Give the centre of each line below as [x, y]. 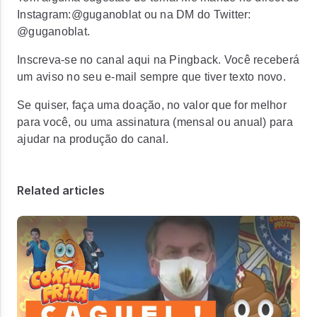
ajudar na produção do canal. [93, 139]
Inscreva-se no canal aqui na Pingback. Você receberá [158, 60]
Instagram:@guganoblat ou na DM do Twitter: [134, 15]
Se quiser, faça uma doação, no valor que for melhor [152, 105]
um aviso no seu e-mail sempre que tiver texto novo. [151, 77]
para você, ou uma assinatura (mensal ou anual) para [155, 122]
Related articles [61, 190]
